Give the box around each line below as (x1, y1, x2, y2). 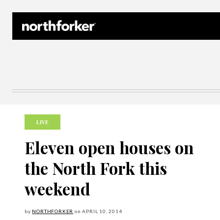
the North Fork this (25, 157, 167, 179)
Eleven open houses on (25, 137, 194, 158)
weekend (25, 178, 90, 199)
